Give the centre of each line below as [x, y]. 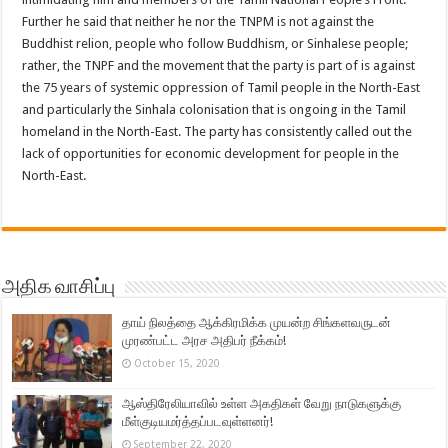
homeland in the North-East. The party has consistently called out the [217, 131]
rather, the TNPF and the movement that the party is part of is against [219, 65]
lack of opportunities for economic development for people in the [211, 153]
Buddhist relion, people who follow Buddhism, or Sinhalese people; [215, 43]
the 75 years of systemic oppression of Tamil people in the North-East [221, 87]
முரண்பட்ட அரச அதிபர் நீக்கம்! [204, 340]
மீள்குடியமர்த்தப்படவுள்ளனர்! [198, 421]
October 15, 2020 [177, 362]
